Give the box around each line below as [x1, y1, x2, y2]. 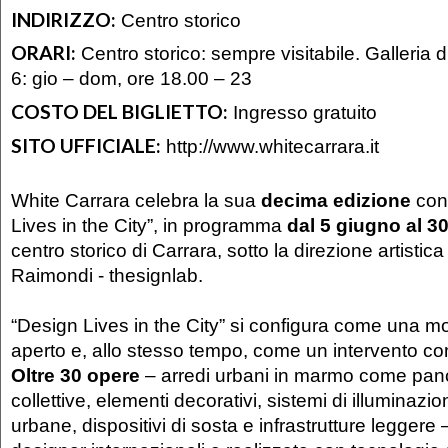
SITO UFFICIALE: [11, 133, 161, 157]
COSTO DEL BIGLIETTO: [11, 99, 228, 123]
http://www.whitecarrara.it [166, 134, 379, 157]
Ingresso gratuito [228, 100, 377, 123]
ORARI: [11, 41, 76, 65]
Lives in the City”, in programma [11, 213, 287, 236]
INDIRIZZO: [11, 7, 116, 31]
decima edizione [261, 188, 411, 211]
